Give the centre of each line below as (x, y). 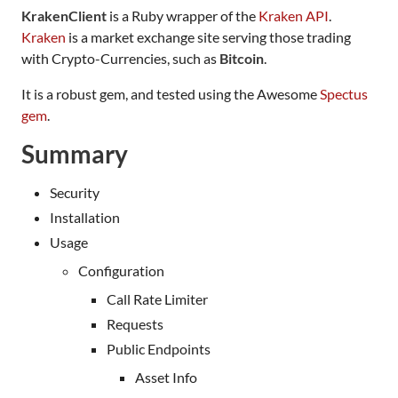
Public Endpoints (159, 349)
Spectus (344, 94)
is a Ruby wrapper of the (183, 16)
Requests (135, 324)
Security (75, 192)
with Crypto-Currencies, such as (120, 58)
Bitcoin (242, 58)
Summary (75, 154)
